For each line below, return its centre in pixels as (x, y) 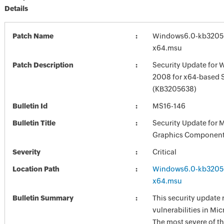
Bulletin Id (30, 106)
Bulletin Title (34, 123)
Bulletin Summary (43, 198)
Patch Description (43, 65)
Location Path (36, 169)
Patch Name (33, 36)
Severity (26, 152)
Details (16, 8)
